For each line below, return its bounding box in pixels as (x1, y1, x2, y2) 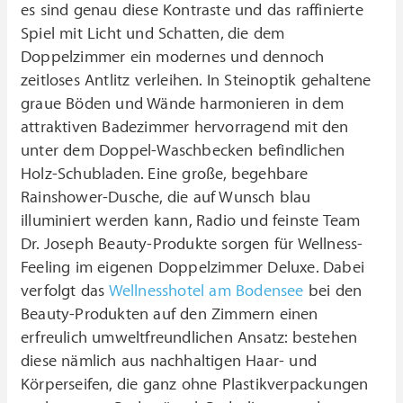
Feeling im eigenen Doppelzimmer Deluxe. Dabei (21, 258, 365, 278)
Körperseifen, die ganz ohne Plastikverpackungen (21, 375, 369, 395)
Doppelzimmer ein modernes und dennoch (21, 48, 325, 67)
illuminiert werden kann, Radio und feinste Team (21, 211, 361, 231)
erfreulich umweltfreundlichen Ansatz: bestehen (21, 328, 358, 348)
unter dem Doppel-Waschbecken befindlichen (21, 141, 345, 161)
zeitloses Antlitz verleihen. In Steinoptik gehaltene (21, 71, 372, 91)
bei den (303, 282, 363, 301)
